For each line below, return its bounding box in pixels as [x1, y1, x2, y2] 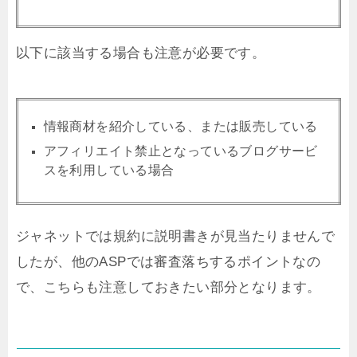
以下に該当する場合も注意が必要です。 [16, 45, 266, 61]
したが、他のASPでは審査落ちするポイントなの [16, 253, 321, 269]
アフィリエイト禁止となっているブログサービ [43, 143, 318, 158]
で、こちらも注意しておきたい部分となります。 [16, 279, 321, 295]
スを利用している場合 [43, 163, 175, 177]
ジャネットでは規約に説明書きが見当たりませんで [16, 228, 335, 244]
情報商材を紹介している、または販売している [43, 119, 318, 133]
